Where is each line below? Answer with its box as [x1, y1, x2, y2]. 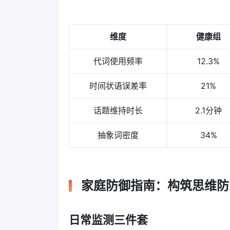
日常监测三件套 [69, 213, 148, 226]
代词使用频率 [93, 55, 143, 66]
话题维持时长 [93, 105, 143, 116]
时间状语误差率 [89, 80, 147, 91]
